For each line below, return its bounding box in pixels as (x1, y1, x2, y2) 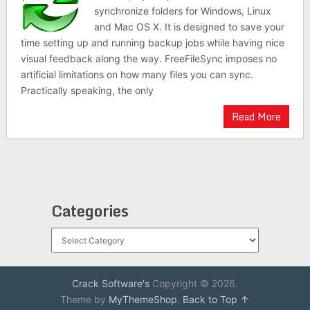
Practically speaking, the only (20, 84, 154, 96)
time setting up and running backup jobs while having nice (20, 37, 284, 48)
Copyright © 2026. (149, 277, 238, 289)
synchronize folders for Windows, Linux (94, 5, 272, 17)
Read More (232, 109, 282, 125)
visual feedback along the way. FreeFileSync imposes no (20, 53, 277, 64)
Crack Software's (71, 277, 149, 289)
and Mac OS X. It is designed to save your (94, 21, 285, 33)
